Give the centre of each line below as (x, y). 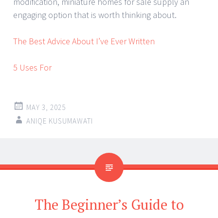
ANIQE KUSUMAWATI (60, 121)
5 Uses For (32, 68)
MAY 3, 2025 (46, 108)
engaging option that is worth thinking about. (95, 15)
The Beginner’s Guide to (109, 205)
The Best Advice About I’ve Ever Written (84, 41)
